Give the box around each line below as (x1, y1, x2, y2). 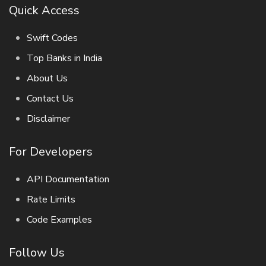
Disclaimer (27, 112, 70, 125)
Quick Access (9, 2, 80, 18)
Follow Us (9, 245, 65, 261)
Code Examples (27, 213, 92, 226)
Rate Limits (27, 193, 75, 206)
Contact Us (27, 92, 74, 105)
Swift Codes (27, 31, 78, 45)
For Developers (9, 144, 93, 160)
